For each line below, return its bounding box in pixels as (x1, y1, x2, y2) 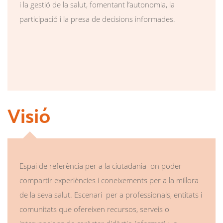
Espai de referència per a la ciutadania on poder (19, 160, 182, 171)
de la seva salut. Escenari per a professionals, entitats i (19, 189, 202, 200)
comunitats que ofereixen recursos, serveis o (19, 204, 169, 214)
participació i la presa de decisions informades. (19, 13, 175, 24)
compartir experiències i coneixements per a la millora (19, 175, 199, 185)
